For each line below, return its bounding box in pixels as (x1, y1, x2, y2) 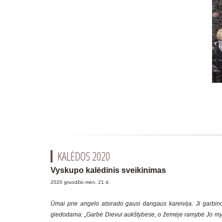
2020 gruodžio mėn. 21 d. (51, 179, 110, 185)
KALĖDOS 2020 (57, 148, 110, 164)
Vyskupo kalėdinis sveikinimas (51, 166, 166, 174)
